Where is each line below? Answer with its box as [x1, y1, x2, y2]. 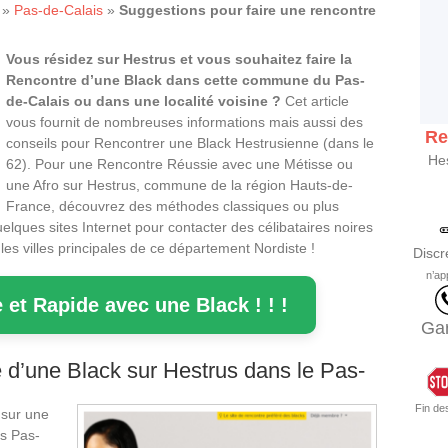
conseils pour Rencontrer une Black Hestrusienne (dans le [6, 134, 374, 151]
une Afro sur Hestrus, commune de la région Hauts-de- [6, 176, 353, 193]
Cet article [285, 92, 349, 109]
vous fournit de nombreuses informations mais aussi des [6, 113, 363, 130]
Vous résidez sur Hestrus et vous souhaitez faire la [6, 50, 352, 67]
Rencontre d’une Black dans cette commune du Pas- [6, 71, 365, 88]
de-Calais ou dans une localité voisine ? [6, 92, 285, 109]
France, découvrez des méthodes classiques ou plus [6, 197, 339, 214]
